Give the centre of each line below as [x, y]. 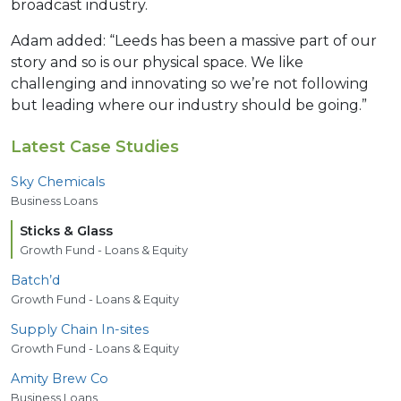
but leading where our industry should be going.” [189, 105]
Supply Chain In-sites [80, 329]
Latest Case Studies [95, 146]
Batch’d [35, 280]
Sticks [42, 230]
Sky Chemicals [58, 181]
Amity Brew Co [60, 378]
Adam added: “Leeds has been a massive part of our [194, 40]
